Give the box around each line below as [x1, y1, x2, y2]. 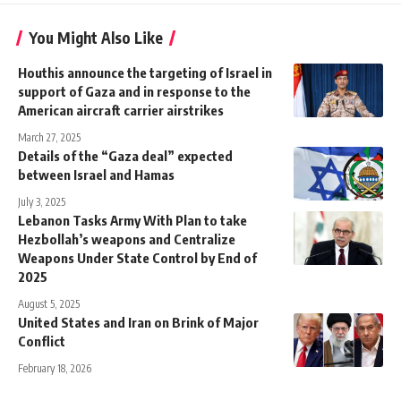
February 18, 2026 [18, 361, 91, 375]
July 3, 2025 [18, 194, 65, 209]
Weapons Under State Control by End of [18, 249, 257, 266]
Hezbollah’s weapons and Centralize [18, 230, 235, 247]
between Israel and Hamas [18, 166, 175, 183]
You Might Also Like [29, 27, 163, 47]
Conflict [18, 332, 65, 349]
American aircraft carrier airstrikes [18, 101, 224, 118]
